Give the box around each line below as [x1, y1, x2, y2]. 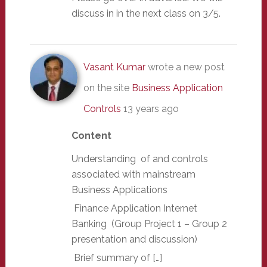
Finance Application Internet [71, 202, 197, 214]
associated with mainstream [71, 168, 195, 180]
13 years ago [123, 103, 179, 114]
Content [71, 130, 111, 141]
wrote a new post [145, 61, 225, 73]
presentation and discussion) [71, 233, 197, 245]
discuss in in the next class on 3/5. [71, 8, 221, 19]
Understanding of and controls [71, 153, 208, 164]
